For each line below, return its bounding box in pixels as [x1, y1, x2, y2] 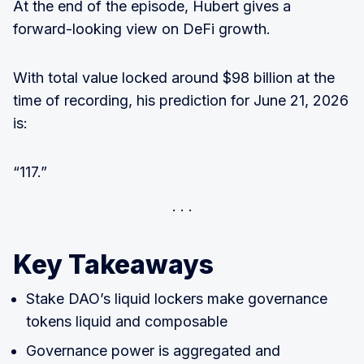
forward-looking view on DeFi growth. [13, 19, 271, 37]
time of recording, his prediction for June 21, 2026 [13, 91, 349, 109]
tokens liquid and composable [26, 312, 227, 330]
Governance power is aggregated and [26, 341, 280, 359]
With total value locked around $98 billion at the [13, 68, 335, 86]
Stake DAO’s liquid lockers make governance [26, 289, 327, 307]
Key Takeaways [13, 248, 214, 280]
